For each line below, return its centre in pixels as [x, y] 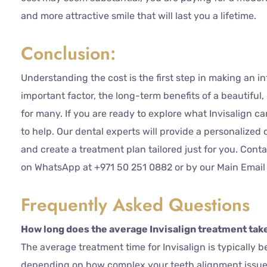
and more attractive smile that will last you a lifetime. [139, 16]
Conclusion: [71, 54]
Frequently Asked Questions [135, 205]
